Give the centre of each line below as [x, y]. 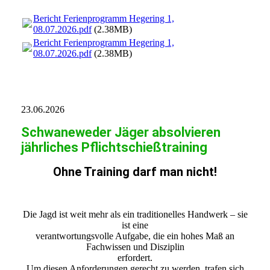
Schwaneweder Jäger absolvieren [121, 133]
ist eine [135, 225]
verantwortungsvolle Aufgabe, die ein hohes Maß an [135, 236]
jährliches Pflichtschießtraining [114, 148]
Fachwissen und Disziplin [135, 247]
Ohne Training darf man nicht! [135, 172]
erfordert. [135, 258]
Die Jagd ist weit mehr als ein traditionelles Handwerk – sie [135, 215]
